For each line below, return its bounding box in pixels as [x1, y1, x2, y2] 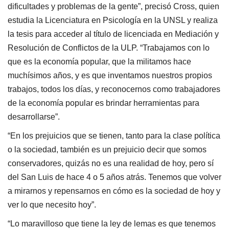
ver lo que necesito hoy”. [8, 200, 96, 209]
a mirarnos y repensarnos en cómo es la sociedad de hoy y [8, 186, 220, 195]
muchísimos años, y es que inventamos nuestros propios [8, 71, 212, 80]
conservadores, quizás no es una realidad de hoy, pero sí [8, 158, 214, 168]
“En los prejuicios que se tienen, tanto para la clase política [8, 131, 220, 140]
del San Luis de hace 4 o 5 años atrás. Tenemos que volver [8, 172, 221, 181]
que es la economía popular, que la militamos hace [8, 57, 191, 66]
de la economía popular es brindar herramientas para [8, 98, 199, 107]
